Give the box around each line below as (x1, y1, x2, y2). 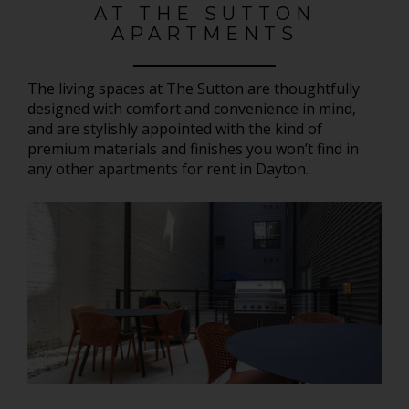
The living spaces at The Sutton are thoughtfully (27, 78, 360, 99)
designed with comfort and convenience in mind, (27, 98, 356, 119)
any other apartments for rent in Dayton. (27, 158, 309, 179)
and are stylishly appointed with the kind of (27, 118, 322, 139)
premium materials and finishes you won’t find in (27, 138, 359, 159)
